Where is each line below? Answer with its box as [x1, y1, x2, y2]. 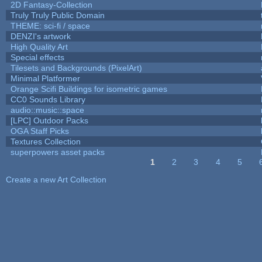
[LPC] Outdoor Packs [10, 115, 88, 125]
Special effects [10, 52, 64, 62]
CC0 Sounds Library [10, 94, 85, 104]
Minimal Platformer [10, 73, 80, 83]
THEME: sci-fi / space [10, 20, 90, 30]
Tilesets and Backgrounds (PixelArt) [10, 63, 142, 73]
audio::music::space [10, 105, 84, 115]
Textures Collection [10, 136, 81, 146]
